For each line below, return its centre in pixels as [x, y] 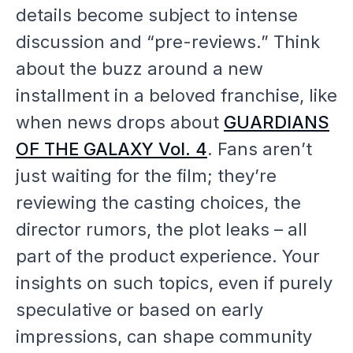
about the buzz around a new [139, 68]
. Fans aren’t [260, 149]
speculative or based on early [139, 309]
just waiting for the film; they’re [146, 175]
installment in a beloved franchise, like [176, 95]
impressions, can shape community [164, 336]
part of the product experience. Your [168, 256]
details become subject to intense [157, 15]
